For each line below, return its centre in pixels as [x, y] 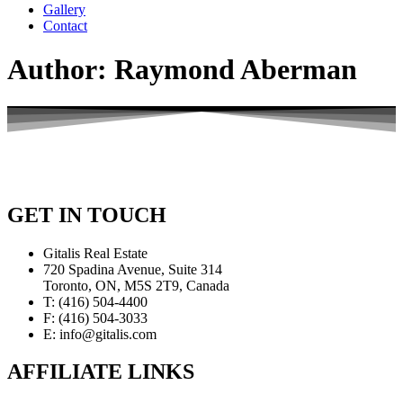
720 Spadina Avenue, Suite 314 [133, 269]
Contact [65, 26]
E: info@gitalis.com [100, 334]
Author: [61, 70]
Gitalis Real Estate [95, 253]
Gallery [64, 9]
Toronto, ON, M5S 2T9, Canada [136, 285]
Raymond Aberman [236, 70]
